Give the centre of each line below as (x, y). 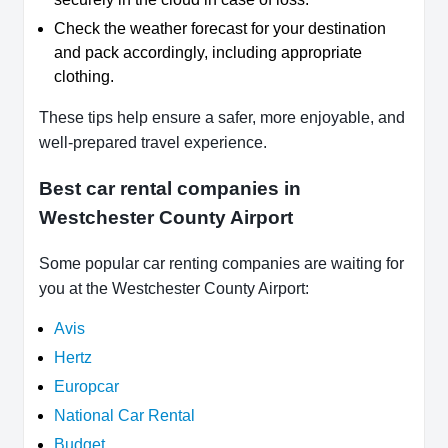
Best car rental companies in (170, 188)
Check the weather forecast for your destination (220, 29)
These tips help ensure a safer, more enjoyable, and (222, 118)
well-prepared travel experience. (153, 143)
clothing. (84, 77)
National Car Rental (124, 415)
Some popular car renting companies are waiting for (221, 263)
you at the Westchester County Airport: (176, 288)
